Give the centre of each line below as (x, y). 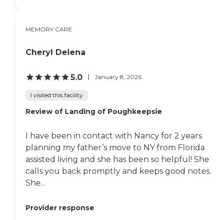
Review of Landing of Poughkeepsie (94, 111)
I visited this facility (57, 95)
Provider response (60, 207)
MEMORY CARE (49, 29)
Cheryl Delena (55, 52)
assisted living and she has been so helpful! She (117, 159)
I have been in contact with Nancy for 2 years (114, 136)
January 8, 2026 (118, 77)
